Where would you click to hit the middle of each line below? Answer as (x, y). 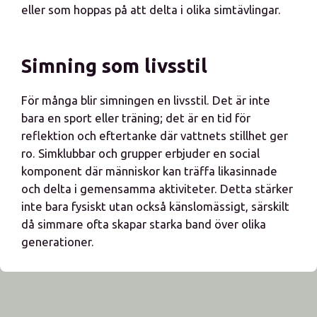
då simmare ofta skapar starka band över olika (144, 224)
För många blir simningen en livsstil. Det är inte (146, 100)
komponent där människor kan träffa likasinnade (149, 171)
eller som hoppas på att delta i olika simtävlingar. (151, 10)
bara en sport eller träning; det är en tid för (136, 118)
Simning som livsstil (114, 65)
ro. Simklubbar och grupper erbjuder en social (140, 153)
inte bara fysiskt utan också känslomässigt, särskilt (155, 206)
